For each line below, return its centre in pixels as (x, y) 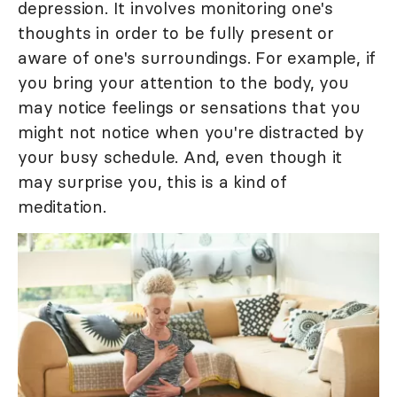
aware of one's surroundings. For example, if (197, 58)
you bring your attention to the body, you (183, 83)
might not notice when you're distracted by (191, 132)
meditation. (62, 207)
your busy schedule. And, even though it (180, 157)
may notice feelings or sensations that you (189, 108)
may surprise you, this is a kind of (152, 182)
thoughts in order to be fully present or (176, 33)
